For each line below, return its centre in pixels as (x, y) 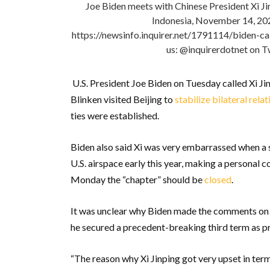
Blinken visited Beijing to (123, 99)
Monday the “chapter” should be (137, 179)
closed (218, 179)
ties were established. (115, 115)
